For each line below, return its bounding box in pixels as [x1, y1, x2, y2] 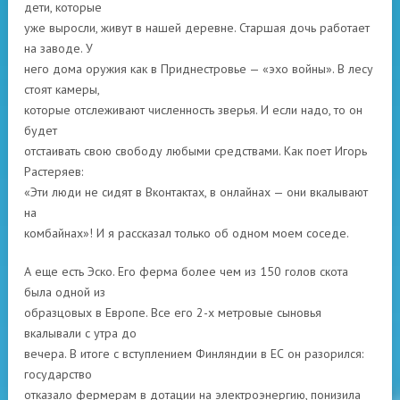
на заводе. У [24, 40, 93, 56]
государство [24, 366, 92, 382]
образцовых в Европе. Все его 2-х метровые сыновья [24, 304, 321, 321]
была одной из [24, 284, 105, 300]
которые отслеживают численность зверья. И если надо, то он [24, 102, 362, 118]
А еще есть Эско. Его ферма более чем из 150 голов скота [24, 263, 348, 279]
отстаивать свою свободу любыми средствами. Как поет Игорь [24, 143, 367, 159]
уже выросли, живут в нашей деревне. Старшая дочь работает [24, 20, 370, 36]
